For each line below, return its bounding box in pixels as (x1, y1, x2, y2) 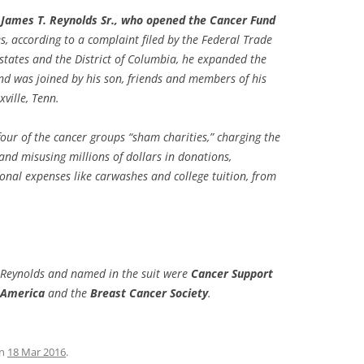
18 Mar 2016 (7, 344, 66, 359)
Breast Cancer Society (90, 285, 208, 301)
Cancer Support (191, 266, 273, 281)
